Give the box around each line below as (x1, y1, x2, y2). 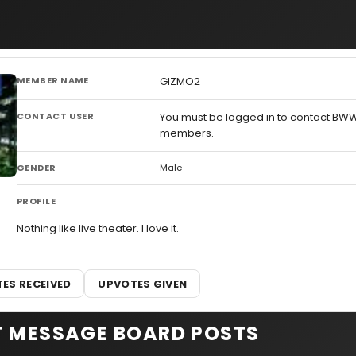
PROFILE (17, 195, 56, 207)
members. (160, 126, 214, 141)
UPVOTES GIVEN (98, 276, 188, 292)
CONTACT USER (17, 110, 95, 122)
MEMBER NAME (17, 74, 89, 87)
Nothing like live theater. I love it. (17, 221, 179, 236)
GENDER (17, 161, 56, 174)
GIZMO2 (160, 74, 200, 89)
